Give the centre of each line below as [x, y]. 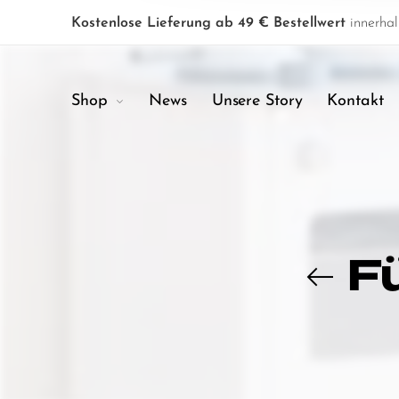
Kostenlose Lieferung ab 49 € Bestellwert [208, 23]
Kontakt [355, 101]
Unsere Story [257, 101]
